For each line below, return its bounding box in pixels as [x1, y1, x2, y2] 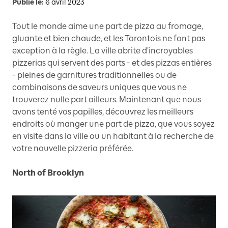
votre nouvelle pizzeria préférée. [12, 144, 133, 154]
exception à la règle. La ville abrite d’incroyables [12, 46, 193, 56]
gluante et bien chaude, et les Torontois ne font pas [12, 34, 205, 44]
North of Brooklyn [12, 168, 84, 178]
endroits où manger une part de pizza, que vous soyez [12, 119, 215, 129]
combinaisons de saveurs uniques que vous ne [12, 82, 187, 93]
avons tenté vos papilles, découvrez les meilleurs [12, 107, 193, 117]
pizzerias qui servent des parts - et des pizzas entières [12, 58, 212, 68]
